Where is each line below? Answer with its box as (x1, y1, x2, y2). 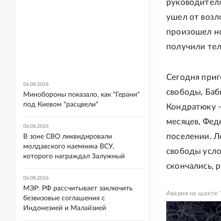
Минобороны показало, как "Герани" (23, 91, 140, 98)
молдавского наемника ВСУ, (23, 143, 114, 150)
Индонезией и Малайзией (23, 205, 106, 212)
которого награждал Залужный (23, 153, 125, 160)
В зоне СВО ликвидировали (23, 133, 112, 140)
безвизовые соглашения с (23, 195, 105, 202)
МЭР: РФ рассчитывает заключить (23, 185, 133, 192)
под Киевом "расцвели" (23, 101, 98, 108)
